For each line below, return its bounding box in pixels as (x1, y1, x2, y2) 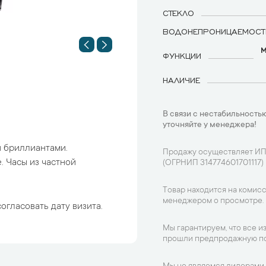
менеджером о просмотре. (163, 197, 264, 206)
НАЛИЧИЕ (163, 75, 200, 84)
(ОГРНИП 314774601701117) (163, 159, 264, 168)
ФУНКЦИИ (163, 50, 201, 60)
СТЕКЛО (163, 8, 194, 17)
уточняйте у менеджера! (163, 121, 256, 130)
